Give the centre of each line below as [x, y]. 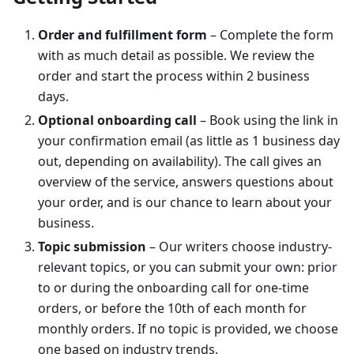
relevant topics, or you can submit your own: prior [188, 267]
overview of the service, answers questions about [186, 182]
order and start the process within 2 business [174, 76]
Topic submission [92, 247]
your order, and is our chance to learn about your [185, 202]
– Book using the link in [267, 120]
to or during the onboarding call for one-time [173, 288]
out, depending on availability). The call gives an [180, 161]
